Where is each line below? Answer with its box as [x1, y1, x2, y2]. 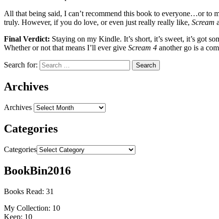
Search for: [4, 61, 38, 69]
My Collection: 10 [4, 203, 60, 212]
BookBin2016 [4, 164, 71, 177]
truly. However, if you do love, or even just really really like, [4, 18, 192, 27]
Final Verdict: [4, 35, 50, 44]
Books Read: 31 [4, 187, 54, 196]
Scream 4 [128, 44, 157, 52]
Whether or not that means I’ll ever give [4, 44, 128, 52]
